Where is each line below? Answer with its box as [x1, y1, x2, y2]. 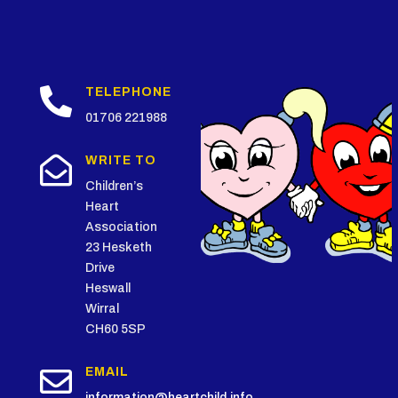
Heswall [84, 282, 131, 295]
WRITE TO [84, 154, 156, 167]
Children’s [84, 179, 143, 193]
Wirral [84, 302, 119, 315]
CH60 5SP [84, 322, 146, 336]
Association [84, 220, 157, 234]
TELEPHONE [84, 85, 171, 99]
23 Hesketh [84, 241, 152, 254]
